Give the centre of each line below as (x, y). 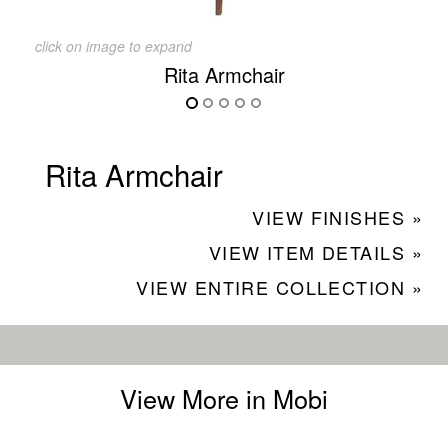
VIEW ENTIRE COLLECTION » (279, 286)
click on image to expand (113, 45)
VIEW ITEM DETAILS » (315, 251)
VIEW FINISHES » (337, 216)
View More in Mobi (224, 397)
